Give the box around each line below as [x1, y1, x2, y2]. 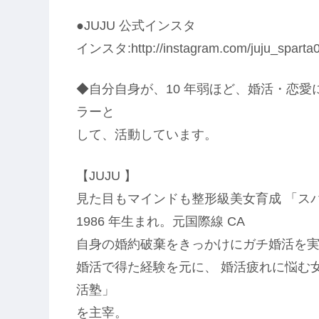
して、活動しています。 [76, 127, 217, 142]
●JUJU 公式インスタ [76, 19, 196, 33]
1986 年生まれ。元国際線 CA [76, 214, 245, 229]
